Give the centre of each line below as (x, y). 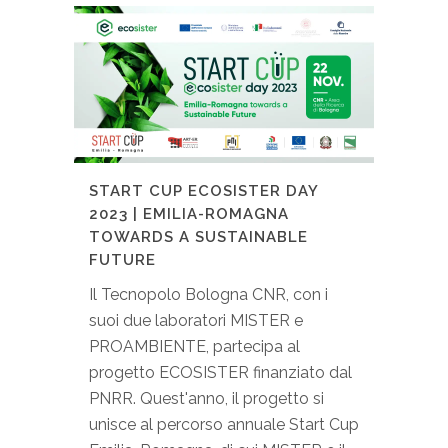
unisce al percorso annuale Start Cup (224, 424)
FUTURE (122, 259)
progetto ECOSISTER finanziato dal (220, 372)
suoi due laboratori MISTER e (196, 320)
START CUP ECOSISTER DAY (203, 190)
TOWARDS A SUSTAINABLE (198, 236)
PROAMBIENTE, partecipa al (194, 346)
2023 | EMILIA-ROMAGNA (189, 213)
